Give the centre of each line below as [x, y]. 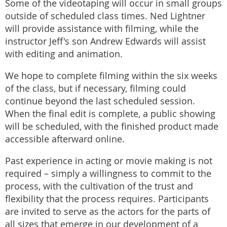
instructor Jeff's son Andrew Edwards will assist [105, 42]
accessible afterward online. [65, 139]
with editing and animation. [64, 54]
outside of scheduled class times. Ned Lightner [105, 16]
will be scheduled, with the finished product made [112, 126]
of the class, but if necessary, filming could [96, 88]
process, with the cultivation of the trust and [99, 186]
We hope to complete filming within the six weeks [111, 75]
